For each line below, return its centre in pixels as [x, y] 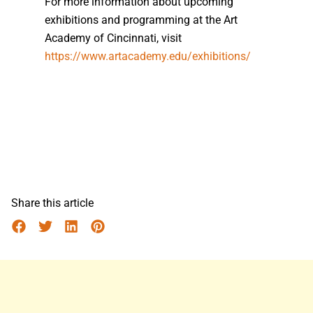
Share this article [52, 203]
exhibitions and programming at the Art [141, 20]
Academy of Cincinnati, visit [113, 38]
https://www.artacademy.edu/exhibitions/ [148, 56]
